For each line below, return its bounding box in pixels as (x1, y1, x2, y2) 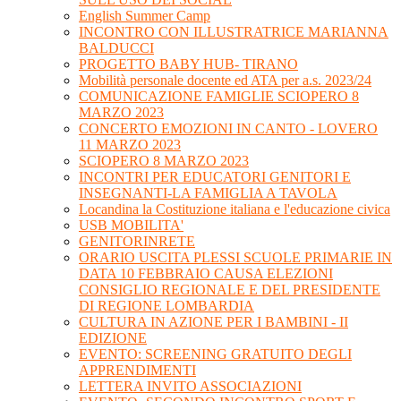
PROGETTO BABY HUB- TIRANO (79, 56, 298, 73)
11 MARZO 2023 (79, 137, 181, 153)
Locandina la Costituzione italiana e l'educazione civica (79, 201, 390, 218)
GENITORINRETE (79, 234, 195, 250)
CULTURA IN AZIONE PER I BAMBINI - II (79, 314, 348, 330)
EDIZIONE (79, 330, 147, 346)
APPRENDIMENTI (79, 363, 196, 379)
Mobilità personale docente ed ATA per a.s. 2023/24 (79, 73, 371, 89)
